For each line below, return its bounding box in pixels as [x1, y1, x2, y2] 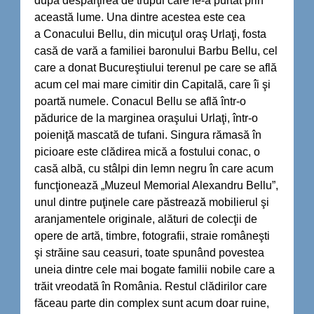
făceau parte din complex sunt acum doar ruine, [34, 296, 269, 309]
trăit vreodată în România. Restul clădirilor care [34, 280, 267, 292]
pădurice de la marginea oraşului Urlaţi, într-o [34, 111, 258, 124]
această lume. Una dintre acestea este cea [34, 11, 245, 23]
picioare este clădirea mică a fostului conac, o [34, 145, 260, 158]
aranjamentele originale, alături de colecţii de [34, 212, 257, 225]
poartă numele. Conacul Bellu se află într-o [34, 95, 246, 107]
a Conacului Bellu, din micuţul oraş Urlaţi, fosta [34, 27, 266, 40]
